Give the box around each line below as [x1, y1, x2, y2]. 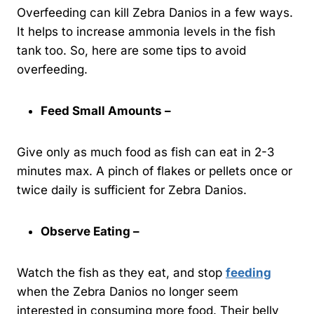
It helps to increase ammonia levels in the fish [17, 25, 275, 39]
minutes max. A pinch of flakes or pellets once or [17, 164, 292, 179]
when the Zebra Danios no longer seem [17, 285, 238, 299]
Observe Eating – [41, 224, 142, 239]
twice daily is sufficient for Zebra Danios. [17, 183, 247, 198]
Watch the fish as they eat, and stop [17, 266, 226, 280]
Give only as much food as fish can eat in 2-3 [17, 145, 275, 160]
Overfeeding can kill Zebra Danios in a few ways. [17, 6, 293, 20]
